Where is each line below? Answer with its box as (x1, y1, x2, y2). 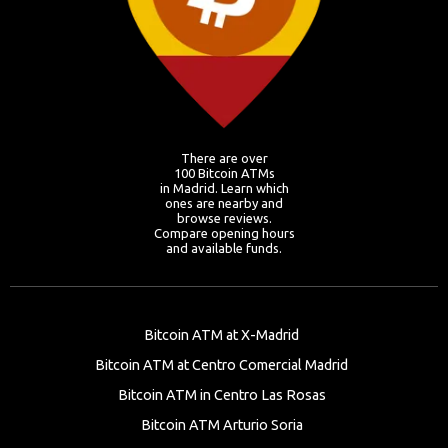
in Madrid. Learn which (159, 181, 289, 195)
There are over (180, 151, 268, 165)
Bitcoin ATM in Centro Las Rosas (117, 387, 326, 403)
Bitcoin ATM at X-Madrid (144, 327, 299, 343)
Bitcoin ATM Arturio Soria (140, 417, 303, 433)
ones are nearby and (165, 196, 283, 210)
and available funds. (166, 241, 282, 255)
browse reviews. (176, 211, 272, 225)
